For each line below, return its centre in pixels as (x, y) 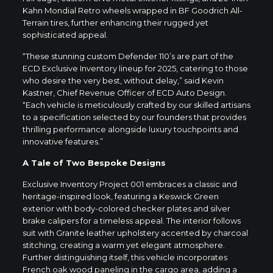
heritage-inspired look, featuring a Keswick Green (120, 196)
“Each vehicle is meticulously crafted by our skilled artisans (136, 105)
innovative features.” (62, 141)
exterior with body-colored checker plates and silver (126, 208)
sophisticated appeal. (65, 34)
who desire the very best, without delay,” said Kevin (123, 80)
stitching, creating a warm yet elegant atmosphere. (123, 245)
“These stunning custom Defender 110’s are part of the (128, 56)
